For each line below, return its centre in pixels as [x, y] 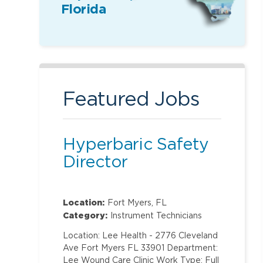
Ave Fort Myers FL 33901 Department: [141, 248]
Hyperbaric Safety [136, 144]
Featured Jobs [131, 98]
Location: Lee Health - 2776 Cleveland [141, 235]
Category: [85, 215]
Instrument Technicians [156, 215]
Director [95, 161]
